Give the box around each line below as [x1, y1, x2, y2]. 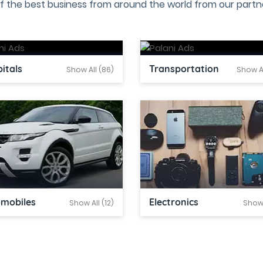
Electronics [149, 196, 198, 208]
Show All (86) [66, 65, 114, 75]
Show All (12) [69, 198, 114, 208]
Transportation [149, 63, 219, 75]
